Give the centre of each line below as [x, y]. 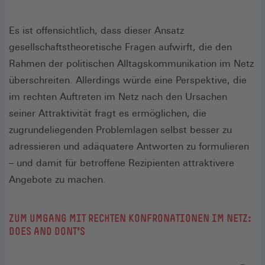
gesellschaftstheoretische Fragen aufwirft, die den [120, 47]
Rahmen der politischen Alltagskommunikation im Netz [131, 63]
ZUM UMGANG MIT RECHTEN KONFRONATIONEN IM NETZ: [130, 218]
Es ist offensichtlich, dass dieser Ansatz [96, 30]
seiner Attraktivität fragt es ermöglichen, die [108, 113]
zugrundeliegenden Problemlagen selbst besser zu [120, 130]
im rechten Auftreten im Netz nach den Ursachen [118, 96]
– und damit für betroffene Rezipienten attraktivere [122, 163]
